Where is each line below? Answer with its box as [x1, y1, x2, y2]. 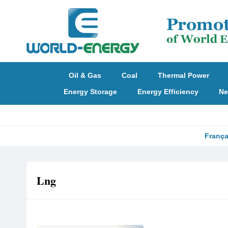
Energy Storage [63, 88, 117, 96]
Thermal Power [158, 71, 209, 79]
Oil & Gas [69, 71, 101, 79]
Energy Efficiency [137, 88, 198, 96]
